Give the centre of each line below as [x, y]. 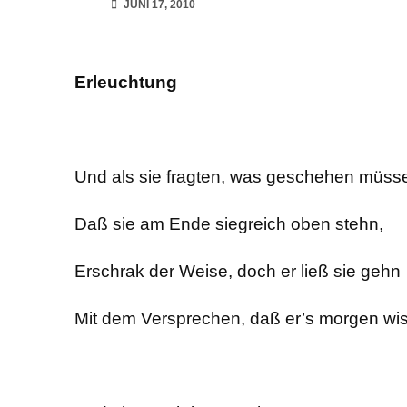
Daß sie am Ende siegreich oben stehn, [229, 224]
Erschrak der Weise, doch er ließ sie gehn [238, 271]
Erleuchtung [126, 82]
